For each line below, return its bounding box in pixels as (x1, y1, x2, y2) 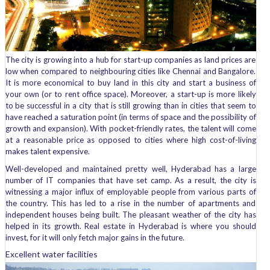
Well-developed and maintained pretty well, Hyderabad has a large (5, 163, 256, 174)
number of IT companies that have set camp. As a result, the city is (5, 175, 256, 185)
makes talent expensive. (5, 146, 90, 156)
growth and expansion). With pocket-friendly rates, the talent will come (5, 123, 256, 133)
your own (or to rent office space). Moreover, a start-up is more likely (5, 89, 256, 99)
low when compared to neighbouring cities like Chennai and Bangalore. (5, 66, 256, 76)
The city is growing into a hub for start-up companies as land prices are (5, 54, 256, 64)
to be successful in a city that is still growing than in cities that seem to (5, 100, 256, 110)
